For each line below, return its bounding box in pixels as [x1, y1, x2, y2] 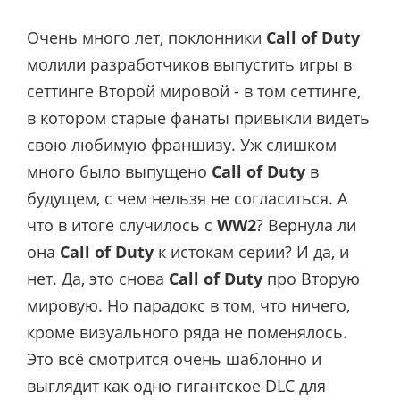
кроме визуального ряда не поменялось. [27, 321, 347, 344]
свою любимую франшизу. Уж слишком [27, 134, 337, 156]
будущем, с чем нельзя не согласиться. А [27, 187, 347, 210]
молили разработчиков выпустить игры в [27, 54, 352, 76]
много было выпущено [27, 161, 212, 183]
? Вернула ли [256, 214, 356, 237]
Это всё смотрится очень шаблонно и [27, 348, 321, 371]
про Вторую [262, 268, 360, 290]
